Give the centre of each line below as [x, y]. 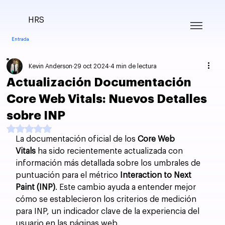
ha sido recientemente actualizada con [110, 151]
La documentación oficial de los [77, 139]
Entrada [20, 39]
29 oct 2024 [92, 66]
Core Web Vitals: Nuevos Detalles [107, 99]
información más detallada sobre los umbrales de [109, 163]
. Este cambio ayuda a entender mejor [127, 187]
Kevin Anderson [51, 66]
